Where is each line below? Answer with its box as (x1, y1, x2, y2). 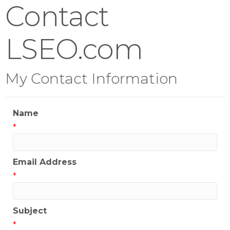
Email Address (13, 157, 76, 167)
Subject (13, 206, 47, 216)
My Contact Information (5, 70, 178, 88)
